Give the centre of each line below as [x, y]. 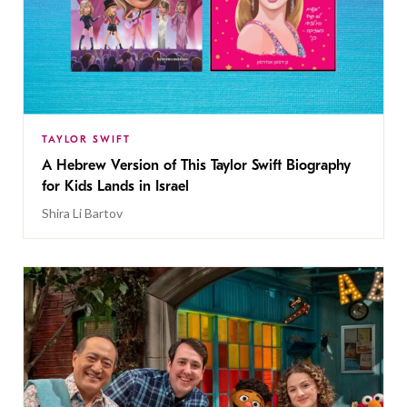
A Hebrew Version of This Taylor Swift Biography [196, 165]
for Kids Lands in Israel [115, 186]
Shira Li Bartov [82, 213]
